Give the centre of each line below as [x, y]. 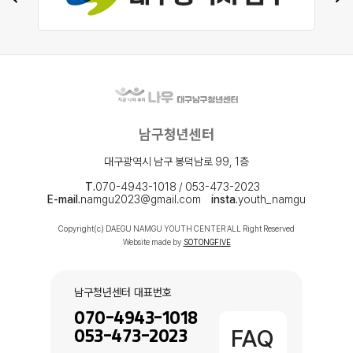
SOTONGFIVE [207, 242]
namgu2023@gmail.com [141, 200]
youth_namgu [272, 200]
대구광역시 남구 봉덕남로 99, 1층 [176, 162]
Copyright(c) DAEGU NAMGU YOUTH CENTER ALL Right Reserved [176, 229]
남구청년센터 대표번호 [123, 293]
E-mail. [64, 200]
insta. [225, 200]
